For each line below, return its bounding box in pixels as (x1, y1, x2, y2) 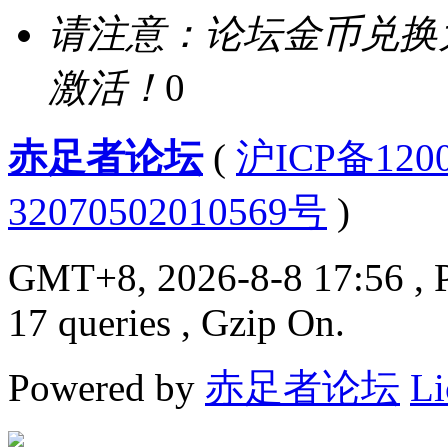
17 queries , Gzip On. (8, 300, 345, 344)
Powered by (8, 365, 205, 409)
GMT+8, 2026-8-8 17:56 (8, 255, 404, 299)
